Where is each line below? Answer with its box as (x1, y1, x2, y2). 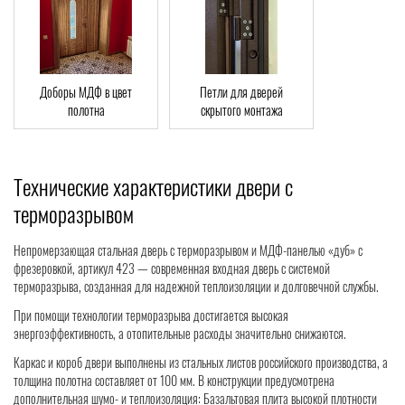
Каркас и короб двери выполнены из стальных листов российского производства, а (14, 353, 388, 372)
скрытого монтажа (200, 100, 283, 120)
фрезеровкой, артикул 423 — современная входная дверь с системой (14, 259, 330, 278)
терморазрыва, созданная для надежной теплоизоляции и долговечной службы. (14, 277, 379, 297)
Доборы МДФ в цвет (40, 82, 132, 102)
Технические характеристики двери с (14, 170, 293, 203)
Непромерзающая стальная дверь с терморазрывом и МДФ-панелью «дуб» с (14, 240, 363, 260)
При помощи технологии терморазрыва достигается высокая (14, 306, 288, 325)
